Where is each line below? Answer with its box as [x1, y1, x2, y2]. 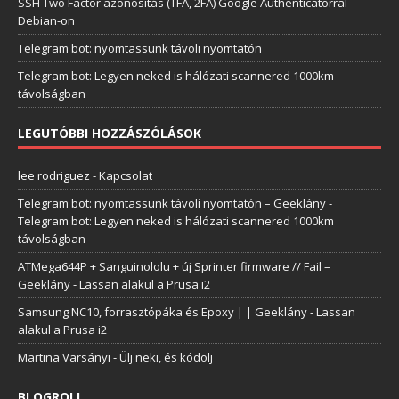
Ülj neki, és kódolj [119, 349, 213, 366]
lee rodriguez [18, 167, 90, 184]
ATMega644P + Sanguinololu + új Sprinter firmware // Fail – [18, 258, 330, 275]
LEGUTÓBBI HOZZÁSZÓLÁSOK [18, 125, 201, 142]
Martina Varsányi [18, 349, 110, 366]
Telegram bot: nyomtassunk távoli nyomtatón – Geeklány [18, 195, 326, 212]
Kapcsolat [99, 167, 152, 184]
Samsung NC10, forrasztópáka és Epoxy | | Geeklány [18, 304, 307, 321]
